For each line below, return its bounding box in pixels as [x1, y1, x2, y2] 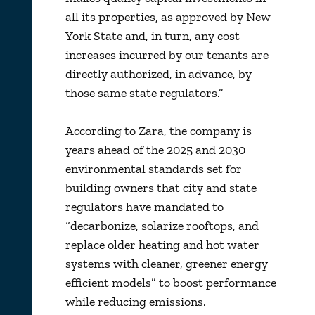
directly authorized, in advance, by [65, 65, 252, 82]
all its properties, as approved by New [65, 8, 271, 25]
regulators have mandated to [65, 198, 224, 214]
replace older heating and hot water [65, 236, 259, 252]
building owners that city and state [65, 179, 257, 195]
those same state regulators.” [65, 84, 224, 101]
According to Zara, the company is [65, 122, 252, 139]
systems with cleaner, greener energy [65, 255, 268, 271]
